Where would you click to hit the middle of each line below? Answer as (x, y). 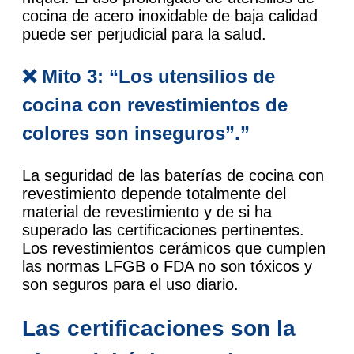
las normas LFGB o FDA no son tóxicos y (167, 266)
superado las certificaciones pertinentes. (163, 230)
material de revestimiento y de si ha (147, 211)
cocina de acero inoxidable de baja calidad (170, 15)
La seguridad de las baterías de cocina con (173, 175)
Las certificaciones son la (159, 329)
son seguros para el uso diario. (130, 284)
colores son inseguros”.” (136, 133)
